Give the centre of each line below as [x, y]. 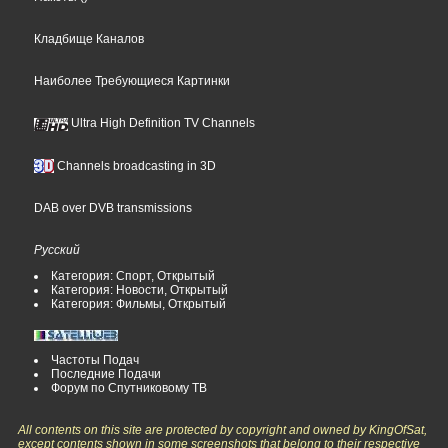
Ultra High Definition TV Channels [162, 123]
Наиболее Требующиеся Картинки [132, 81]
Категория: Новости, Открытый [140, 290]
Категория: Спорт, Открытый [133, 276]
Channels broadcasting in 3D [135, 165]
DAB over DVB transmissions [113, 208]
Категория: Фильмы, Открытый [139, 304]
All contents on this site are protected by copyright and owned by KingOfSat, [223, 430]
